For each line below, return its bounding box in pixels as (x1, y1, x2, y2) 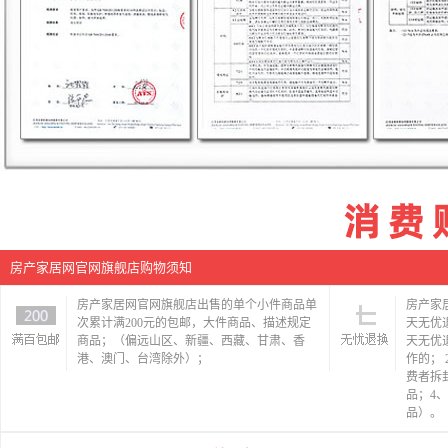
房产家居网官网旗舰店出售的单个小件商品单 (77, 298, 317, 312)
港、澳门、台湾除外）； (77, 352, 209, 366)
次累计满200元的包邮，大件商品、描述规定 (77, 316, 311, 330)
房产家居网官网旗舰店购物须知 (10, 260, 192, 275)
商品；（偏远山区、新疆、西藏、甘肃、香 (77, 334, 305, 348)
